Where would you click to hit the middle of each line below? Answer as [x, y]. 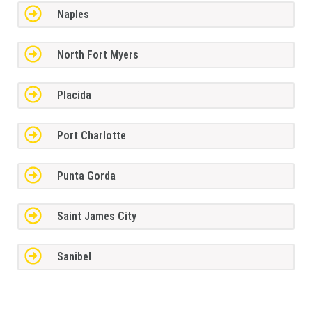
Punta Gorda [86, 176]
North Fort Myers [97, 55]
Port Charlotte [91, 136]
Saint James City [96, 217]
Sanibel [74, 257]
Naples [73, 15]
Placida [74, 95]
